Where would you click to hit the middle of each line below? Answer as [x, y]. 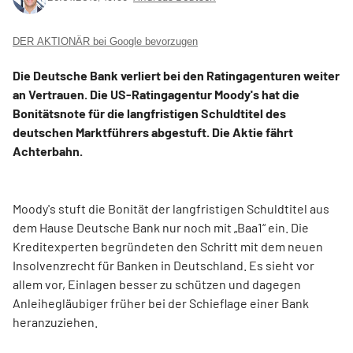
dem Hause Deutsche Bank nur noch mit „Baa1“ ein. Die [161, 227]
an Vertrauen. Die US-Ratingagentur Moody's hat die [156, 94]
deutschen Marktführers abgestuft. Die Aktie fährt [153, 132]
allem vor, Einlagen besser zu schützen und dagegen [157, 284]
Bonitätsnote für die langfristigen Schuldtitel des [149, 113]
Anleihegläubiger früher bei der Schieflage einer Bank [161, 303]
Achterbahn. [48, 151]
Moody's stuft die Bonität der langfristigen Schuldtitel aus [171, 208]
